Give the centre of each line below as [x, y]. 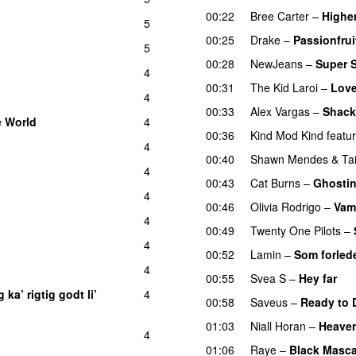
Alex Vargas [280, 111]
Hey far [318, 278]
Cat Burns [275, 182]
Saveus [269, 302]
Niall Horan [278, 325]
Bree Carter [280, 15]
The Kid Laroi [284, 87]
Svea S [268, 278]
